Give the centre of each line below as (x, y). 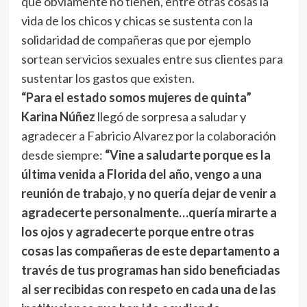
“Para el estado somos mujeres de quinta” (136, 97)
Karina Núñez (58, 116)
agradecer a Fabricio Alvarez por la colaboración (148, 136)
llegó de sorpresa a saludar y (170, 116)
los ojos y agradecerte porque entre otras (137, 232)
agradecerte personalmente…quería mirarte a (149, 212)
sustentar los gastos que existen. (108, 78)
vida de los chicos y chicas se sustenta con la (137, 21)
